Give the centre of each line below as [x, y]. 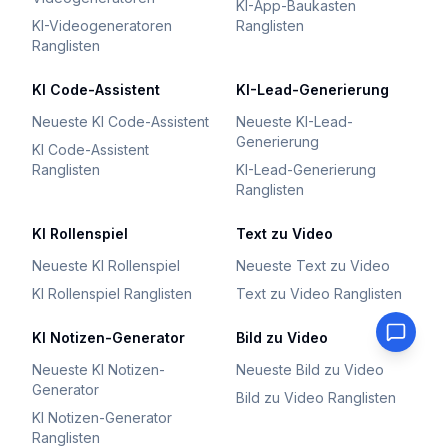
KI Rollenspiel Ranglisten [112, 293]
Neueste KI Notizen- [98, 369]
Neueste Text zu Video [313, 265]
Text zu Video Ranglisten [319, 293]
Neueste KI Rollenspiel [106, 265]
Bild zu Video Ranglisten [316, 397]
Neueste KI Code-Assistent [120, 121]
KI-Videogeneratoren [102, 25]
